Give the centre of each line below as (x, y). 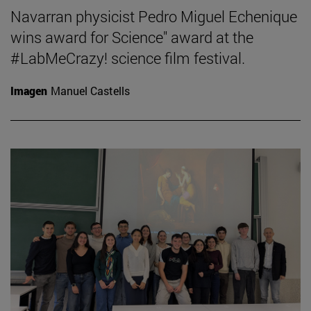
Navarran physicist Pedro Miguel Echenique (154, 16)
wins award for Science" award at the (132, 37)
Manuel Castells (90, 90)
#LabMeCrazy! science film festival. (128, 58)
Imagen (29, 90)
